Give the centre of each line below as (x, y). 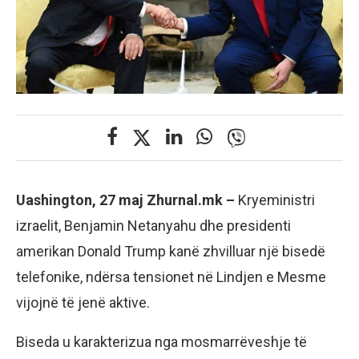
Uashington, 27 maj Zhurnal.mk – (127, 200)
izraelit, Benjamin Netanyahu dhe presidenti (153, 226)
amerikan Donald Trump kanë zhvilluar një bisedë (171, 252)
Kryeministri (276, 200)
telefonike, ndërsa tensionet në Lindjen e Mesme (171, 277)
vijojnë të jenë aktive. (83, 303)
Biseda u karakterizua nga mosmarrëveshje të (161, 342)
